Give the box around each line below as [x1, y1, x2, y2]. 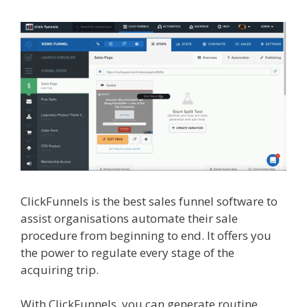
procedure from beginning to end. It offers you [21, 227, 271, 243]
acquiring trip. [21, 261, 101, 278]
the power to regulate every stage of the [21, 244, 234, 260]
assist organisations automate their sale [21, 210, 238, 226]
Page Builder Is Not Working [101, 261, 254, 278]
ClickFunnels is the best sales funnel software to [21, 193, 278, 209]
